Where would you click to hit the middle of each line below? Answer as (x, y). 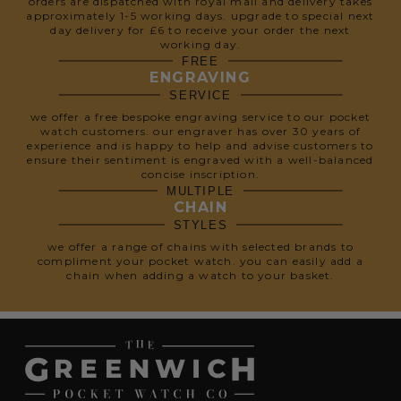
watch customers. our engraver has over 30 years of (200, 131)
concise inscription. (200, 174)
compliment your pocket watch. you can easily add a (200, 261)
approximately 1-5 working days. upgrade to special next (200, 16)
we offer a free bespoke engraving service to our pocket (200, 117)
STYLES (200, 225)
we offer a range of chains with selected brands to (200, 247)
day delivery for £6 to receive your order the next (200, 30)
